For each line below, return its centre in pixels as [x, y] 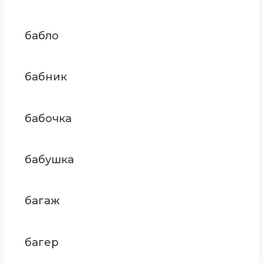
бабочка [48, 118]
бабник [45, 77]
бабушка [49, 160]
